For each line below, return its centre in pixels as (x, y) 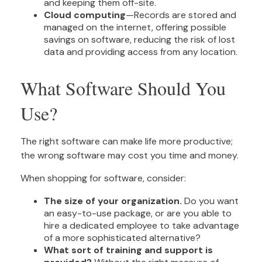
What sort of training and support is (128, 250)
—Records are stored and (181, 15)
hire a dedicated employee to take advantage (142, 226)
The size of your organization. (113, 201)
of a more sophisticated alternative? (122, 238)
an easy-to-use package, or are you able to (138, 213)
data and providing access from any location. (141, 52)
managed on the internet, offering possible (135, 27)
